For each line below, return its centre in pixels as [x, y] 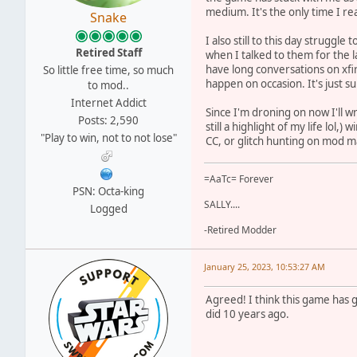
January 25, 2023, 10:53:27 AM [265, 266]
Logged [108, 208]
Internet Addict [108, 102]
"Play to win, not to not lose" [108, 137]
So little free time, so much [108, 70]
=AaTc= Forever [239, 178]
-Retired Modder [240, 229]
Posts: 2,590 [108, 120]
